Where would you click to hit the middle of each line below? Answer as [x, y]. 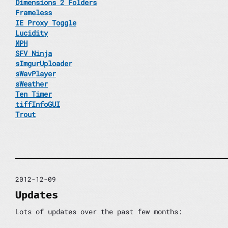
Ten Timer [34, 94]
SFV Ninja [34, 53]
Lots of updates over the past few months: [99, 212]
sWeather [32, 84]
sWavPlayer [36, 74]
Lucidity [32, 33]
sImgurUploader [44, 64]
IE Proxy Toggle [46, 23]
